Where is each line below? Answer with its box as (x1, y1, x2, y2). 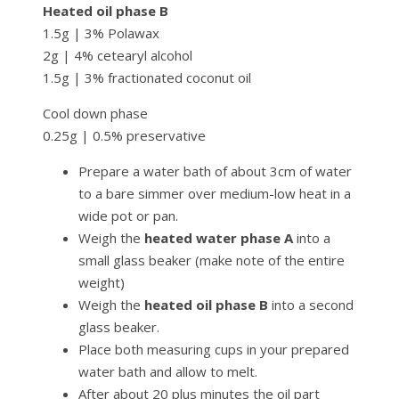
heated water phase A (144, 229, 297, 248)
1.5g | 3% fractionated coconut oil (43, 69, 251, 87)
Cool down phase (43, 104, 148, 123)
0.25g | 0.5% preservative (43, 126, 206, 145)
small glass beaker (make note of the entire (78, 251, 345, 270)
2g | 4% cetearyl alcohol (43, 46, 192, 65)
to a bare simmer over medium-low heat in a (78, 184, 351, 203)
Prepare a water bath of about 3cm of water (78, 162, 352, 181)
